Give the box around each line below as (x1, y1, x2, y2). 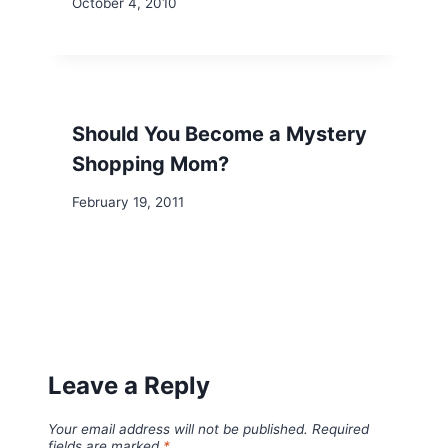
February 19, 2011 (72, 194, 184, 211)
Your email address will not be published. (48, 420, 308, 437)
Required (312, 420, 369, 437)
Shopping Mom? (72, 151, 229, 176)
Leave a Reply (48, 370, 210, 400)
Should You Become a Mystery (72, 121, 367, 146)
